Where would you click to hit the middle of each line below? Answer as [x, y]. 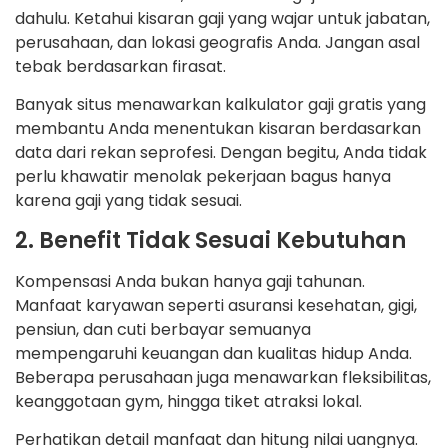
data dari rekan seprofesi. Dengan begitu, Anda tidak [221, 153]
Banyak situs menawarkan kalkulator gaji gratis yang [220, 105]
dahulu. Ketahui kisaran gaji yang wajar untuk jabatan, [222, 18]
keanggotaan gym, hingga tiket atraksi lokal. [188, 401]
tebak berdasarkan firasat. [120, 66]
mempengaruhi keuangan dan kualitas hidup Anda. [213, 353]
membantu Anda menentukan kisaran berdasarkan [218, 129]
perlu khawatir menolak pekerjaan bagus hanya [203, 177]
